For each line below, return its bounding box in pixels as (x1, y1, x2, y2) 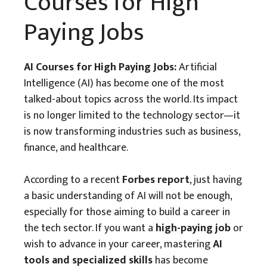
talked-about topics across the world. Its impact (24, 91, 238, 108)
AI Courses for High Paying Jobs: (24, 58, 176, 76)
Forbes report (122, 171, 190, 189)
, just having (190, 171, 242, 189)
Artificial (176, 58, 217, 76)
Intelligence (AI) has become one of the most (24, 74, 224, 92)
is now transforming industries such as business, (24, 123, 240, 141)
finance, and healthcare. (24, 139, 128, 157)
